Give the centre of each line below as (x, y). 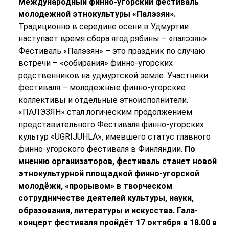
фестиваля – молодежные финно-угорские (102, 88)
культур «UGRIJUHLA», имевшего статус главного (114, 137)
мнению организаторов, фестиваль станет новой (117, 162)
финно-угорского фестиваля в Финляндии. (101, 149)
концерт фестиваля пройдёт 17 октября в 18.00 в (117, 223)
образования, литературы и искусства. (96, 211)
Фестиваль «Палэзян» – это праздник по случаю (112, 51)
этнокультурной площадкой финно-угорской (109, 174)
